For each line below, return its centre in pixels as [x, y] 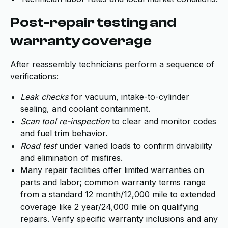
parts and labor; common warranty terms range [113, 182]
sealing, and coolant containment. [85, 109]
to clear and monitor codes [163, 121]
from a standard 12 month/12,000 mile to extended [118, 194]
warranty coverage [81, 41]
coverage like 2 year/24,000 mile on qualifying [109, 207]
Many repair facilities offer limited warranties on [112, 170]
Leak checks [44, 97]
